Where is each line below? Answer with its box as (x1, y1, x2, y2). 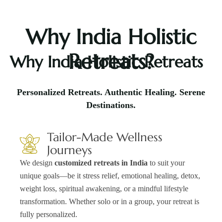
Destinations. (86, 100, 136, 110)
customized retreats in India (55, 159, 148, 167)
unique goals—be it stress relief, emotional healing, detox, (20, 171, 200, 180)
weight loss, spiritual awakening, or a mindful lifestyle (20, 184, 188, 193)
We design (20, 159, 55, 167)
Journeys (47, 143, 92, 158)
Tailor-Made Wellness (47, 130, 163, 145)
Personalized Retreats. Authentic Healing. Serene (17, 87, 205, 97)
